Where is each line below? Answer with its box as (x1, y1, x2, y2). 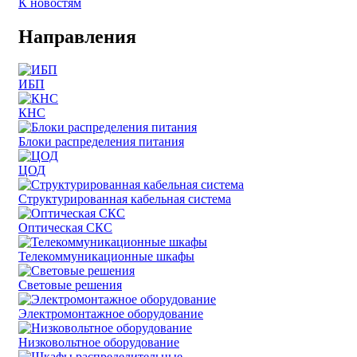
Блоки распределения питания (18, 135, 184, 149)
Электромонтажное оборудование (18, 307, 203, 321)
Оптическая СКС (18, 221, 112, 235)
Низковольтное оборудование (18, 335, 179, 350)
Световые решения (18, 278, 122, 292)
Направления (18, 25, 136, 47)
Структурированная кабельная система (18, 192, 231, 206)
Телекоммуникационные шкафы (18, 249, 194, 264)
